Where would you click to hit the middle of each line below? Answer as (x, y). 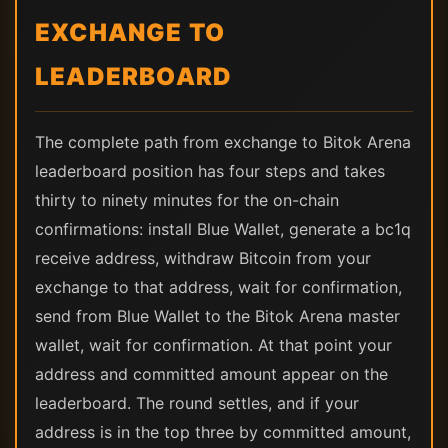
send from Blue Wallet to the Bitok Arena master (217, 316)
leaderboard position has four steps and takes (210, 171)
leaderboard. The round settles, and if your (197, 403)
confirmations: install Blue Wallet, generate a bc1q (223, 229)
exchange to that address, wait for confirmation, (218, 287)
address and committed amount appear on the (211, 374)
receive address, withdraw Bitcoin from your (203, 258)
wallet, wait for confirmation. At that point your (213, 345)
